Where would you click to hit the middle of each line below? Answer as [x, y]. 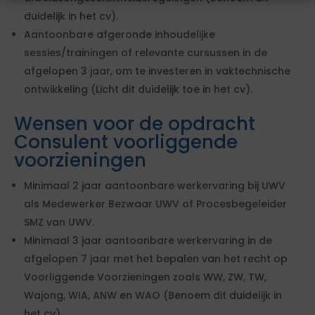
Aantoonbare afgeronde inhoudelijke [120, 34]
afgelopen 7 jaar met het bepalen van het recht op [156, 259]
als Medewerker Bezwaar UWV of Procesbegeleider [155, 204]
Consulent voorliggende [126, 142]
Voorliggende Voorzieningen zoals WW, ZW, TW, [145, 277]
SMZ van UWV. [59, 222]
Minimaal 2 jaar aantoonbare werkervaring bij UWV [155, 186]
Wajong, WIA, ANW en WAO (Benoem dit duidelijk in [153, 295]
